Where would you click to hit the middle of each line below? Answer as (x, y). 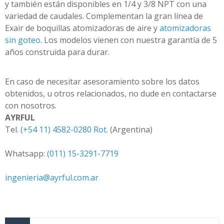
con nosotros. (31, 106)
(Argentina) (130, 130)
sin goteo (23, 40)
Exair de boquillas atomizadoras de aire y (82, 28)
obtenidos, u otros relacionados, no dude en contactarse (111, 94)
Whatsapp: (26, 154)
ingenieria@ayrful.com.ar (52, 178)
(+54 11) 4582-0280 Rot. (64, 130)
